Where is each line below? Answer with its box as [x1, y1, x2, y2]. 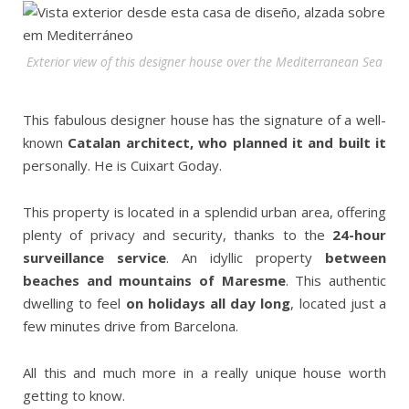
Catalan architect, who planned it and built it [68, 133, 386, 152]
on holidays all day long [125, 294, 291, 312]
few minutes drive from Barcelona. [23, 317, 238, 335]
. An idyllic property [166, 248, 325, 267]
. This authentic [285, 271, 387, 289]
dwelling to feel [23, 294, 126, 312]
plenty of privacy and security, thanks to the [23, 225, 332, 244]
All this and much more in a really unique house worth [23, 363, 386, 382]
